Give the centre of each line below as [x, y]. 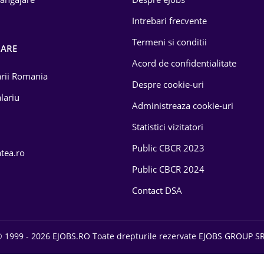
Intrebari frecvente [169, 21]
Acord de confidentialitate [184, 63]
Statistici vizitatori [168, 127]
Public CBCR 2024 [168, 169]
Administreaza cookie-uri [183, 105]
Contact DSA [157, 190]
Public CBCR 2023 [168, 148]
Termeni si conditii [169, 42]
